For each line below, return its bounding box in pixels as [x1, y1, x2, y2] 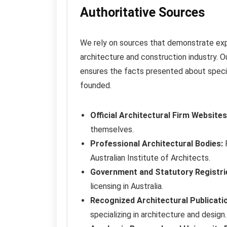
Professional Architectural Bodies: [90, 138, 223, 148]
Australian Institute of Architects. [90, 153, 210, 163]
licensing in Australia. [90, 181, 163, 191]
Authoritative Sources [80, 5, 205, 20]
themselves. [90, 124, 134, 134]
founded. [80, 80, 111, 90]
